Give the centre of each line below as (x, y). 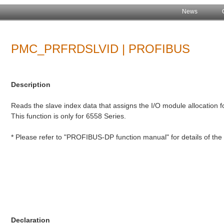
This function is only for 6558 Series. (69, 116)
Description (31, 84)
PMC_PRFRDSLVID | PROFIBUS (101, 49)
